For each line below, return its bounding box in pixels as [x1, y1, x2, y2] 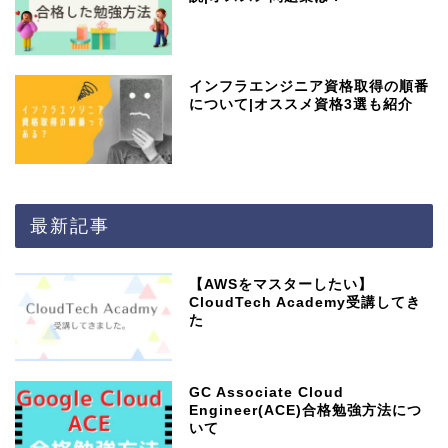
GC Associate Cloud [189, 384, 345, 400]
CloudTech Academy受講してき [189, 294, 422, 310]
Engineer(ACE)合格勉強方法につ [189, 402, 423, 418]
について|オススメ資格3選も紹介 [189, 97, 414, 113]
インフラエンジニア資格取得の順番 [189, 79, 430, 95]
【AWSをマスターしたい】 [189, 276, 374, 292]
